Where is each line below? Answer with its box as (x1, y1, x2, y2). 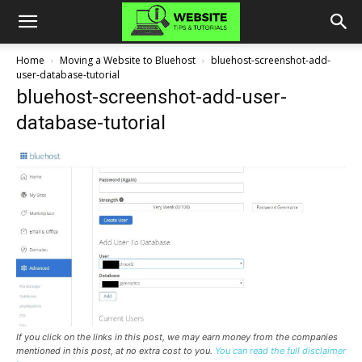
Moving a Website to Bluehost (60, 53, 196, 67)
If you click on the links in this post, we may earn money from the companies (16, 331, 338, 343)
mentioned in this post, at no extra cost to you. (16, 345, 215, 357)
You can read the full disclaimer (215, 345, 346, 357)
